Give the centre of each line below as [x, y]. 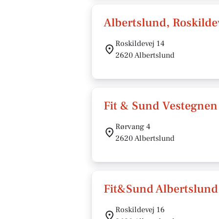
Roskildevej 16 [140, 210]
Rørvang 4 [133, 127]
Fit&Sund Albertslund [161, 189]
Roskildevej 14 [140, 44]
